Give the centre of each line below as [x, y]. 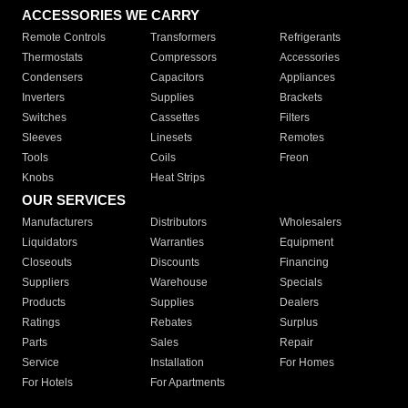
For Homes [306, 363]
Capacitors [178, 78]
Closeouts [47, 263]
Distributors [179, 223]
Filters [294, 118]
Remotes [301, 138]
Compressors [184, 58]
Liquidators [50, 243]
